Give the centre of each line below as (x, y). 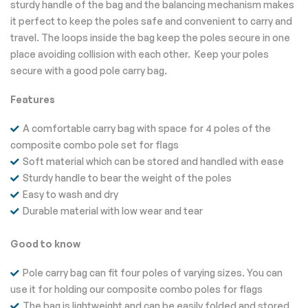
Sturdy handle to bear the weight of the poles (127, 178)
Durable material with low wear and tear (113, 211)
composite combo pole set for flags (95, 145)
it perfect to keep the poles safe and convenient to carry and (151, 21)
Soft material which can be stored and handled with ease (153, 161)
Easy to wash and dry (70, 194)
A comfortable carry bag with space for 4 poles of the (147, 128)
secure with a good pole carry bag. (89, 70)
